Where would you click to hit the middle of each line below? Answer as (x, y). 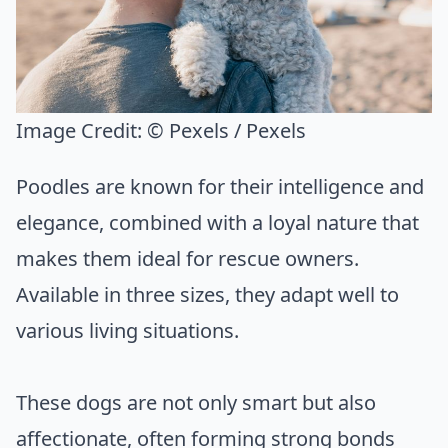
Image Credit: (81, 131)
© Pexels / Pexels (226, 131)
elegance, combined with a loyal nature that (217, 223)
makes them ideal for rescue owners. (187, 259)
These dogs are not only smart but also (196, 403)
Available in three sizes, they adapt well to (207, 295)
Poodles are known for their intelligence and (220, 187)
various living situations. (127, 331)
